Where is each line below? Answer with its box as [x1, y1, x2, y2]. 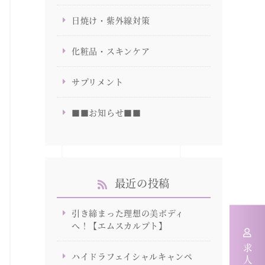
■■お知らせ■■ [72, 106, 141, 118]
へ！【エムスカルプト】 [72, 219, 167, 231]
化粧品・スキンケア [72, 45, 150, 57]
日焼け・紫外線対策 [72, 14, 150, 26]
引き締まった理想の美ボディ [72, 207, 185, 219]
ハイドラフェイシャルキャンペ [72, 250, 193, 262]
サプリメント [72, 76, 124, 88]
